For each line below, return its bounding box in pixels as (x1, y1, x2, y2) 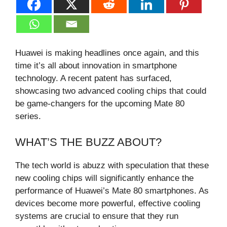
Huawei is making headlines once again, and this (15, 48, 199, 58)
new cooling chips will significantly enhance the (15, 173, 194, 183)
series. (15, 111, 41, 122)
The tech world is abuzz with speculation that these (15, 160, 209, 170)
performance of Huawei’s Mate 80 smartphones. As (15, 185, 209, 196)
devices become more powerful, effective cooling (15, 198, 200, 208)
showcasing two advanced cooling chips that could (15, 86, 206, 96)
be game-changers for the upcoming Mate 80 (15, 99, 184, 109)
